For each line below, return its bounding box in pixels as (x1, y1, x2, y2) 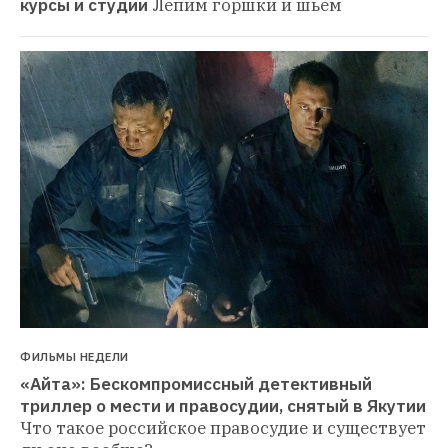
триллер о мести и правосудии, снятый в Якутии (20, 394, 426, 417)
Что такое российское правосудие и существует (20, 416, 426, 439)
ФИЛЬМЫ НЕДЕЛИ (20, 349, 129, 364)
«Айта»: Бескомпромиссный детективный (20, 372, 372, 395)
